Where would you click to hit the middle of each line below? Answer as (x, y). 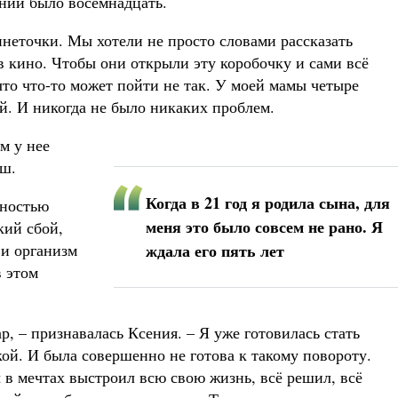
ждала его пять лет (215, 251)
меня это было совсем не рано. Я (264, 227)
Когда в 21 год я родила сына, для (268, 203)
